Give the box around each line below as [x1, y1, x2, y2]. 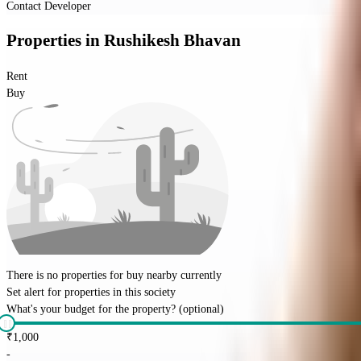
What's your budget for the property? [6, 302, 176, 315]
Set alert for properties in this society [6, 285, 176, 298]
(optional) [179, 302, 224, 315]
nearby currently [143, 268, 222, 281]
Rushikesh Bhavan [104, 31, 241, 51]
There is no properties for [6, 268, 127, 281]
